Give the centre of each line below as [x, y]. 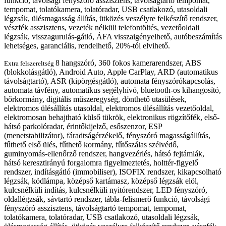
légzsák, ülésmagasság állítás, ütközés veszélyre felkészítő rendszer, [111, 19]
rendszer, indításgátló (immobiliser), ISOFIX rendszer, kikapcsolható [113, 172]
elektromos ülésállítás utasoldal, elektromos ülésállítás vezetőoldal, [109, 108]
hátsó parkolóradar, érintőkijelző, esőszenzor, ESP [83, 127]
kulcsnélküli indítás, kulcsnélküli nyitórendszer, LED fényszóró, [106, 190]
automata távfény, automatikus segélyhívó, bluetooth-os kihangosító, [112, 90]
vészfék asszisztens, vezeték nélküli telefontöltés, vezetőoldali [102, 28]
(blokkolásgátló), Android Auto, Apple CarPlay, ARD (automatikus [111, 72]
